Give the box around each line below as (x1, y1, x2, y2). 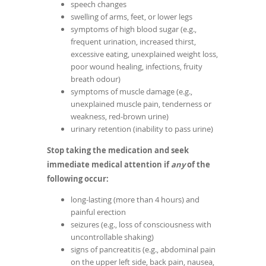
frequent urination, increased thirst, (71, 36, 196, 47)
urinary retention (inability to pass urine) (71, 123, 213, 135)
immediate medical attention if (47, 159, 171, 170)
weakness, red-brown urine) (71, 111, 169, 122)
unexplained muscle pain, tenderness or (71, 99, 211, 110)
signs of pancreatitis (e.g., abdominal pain (71, 244, 216, 255)
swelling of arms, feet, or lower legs (71, 11, 192, 23)
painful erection (71, 207, 126, 218)
